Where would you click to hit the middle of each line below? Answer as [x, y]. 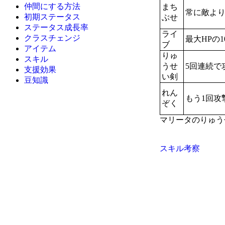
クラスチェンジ [52, 38]
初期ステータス [52, 17]
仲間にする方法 [52, 6]
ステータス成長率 [56, 27]
